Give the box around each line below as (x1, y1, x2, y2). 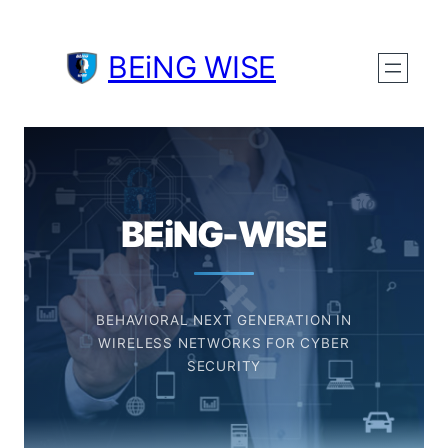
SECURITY (186, 358, 262, 375)
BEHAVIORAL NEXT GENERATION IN (96, 312, 352, 329)
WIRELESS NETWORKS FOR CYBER (98, 335, 350, 352)
